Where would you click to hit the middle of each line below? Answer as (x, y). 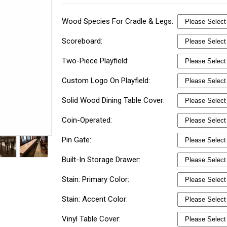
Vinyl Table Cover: (92, 219)
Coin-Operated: (88, 120)
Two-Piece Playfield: (97, 61)
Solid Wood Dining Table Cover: (115, 100)
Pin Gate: (78, 140)
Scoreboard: (83, 41)
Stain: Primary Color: (97, 179)
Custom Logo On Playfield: (107, 81)
